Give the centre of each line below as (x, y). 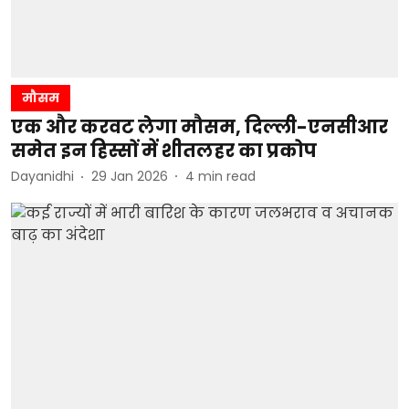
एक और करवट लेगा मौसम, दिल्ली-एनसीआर (199, 126)
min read (227, 176)
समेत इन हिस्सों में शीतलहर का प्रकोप (164, 150)
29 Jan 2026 (130, 176)
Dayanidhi (42, 176)
